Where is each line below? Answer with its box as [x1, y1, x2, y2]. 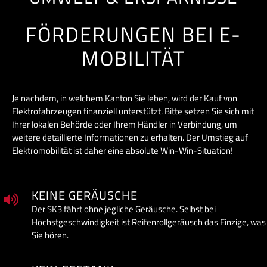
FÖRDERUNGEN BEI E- [26, 18, 241, 50]
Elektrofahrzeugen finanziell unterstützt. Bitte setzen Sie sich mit [12, 104, 254, 119]
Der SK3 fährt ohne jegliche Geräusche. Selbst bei [31, 202, 216, 216]
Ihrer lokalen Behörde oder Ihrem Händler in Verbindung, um [12, 117, 237, 132]
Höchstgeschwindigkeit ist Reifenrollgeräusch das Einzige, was [31, 215, 266, 229]
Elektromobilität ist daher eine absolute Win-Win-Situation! [12, 144, 233, 158]
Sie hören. [31, 228, 69, 243]
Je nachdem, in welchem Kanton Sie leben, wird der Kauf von [12, 91, 237, 105]
